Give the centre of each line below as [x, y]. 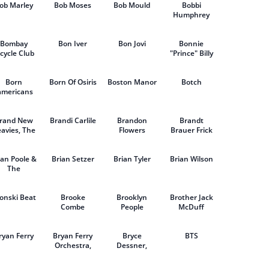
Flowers [132, 130]
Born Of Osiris [73, 82]
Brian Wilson [191, 159]
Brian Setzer [73, 159]
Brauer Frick [191, 130]
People [132, 207]
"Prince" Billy [191, 53]
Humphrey [192, 15]
